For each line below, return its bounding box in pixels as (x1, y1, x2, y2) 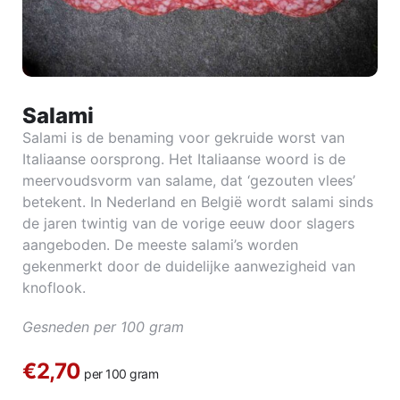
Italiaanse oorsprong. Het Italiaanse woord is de (22, 150, 346, 168)
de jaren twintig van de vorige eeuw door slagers (22, 214, 354, 232)
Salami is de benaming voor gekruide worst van (22, 129, 345, 146)
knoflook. (22, 279, 86, 296)
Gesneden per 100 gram (22, 318, 184, 336)
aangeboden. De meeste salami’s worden (22, 236, 298, 254)
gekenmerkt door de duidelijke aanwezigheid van (22, 257, 355, 275)
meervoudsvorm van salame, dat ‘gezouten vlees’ (22, 171, 355, 189)
